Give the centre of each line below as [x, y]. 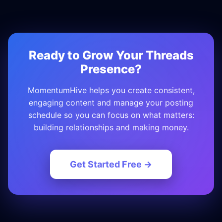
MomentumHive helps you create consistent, [111, 90]
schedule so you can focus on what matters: [111, 115]
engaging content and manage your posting [111, 103]
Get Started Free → [111, 165]
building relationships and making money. [111, 128]
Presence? [111, 69]
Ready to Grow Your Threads [111, 55]
